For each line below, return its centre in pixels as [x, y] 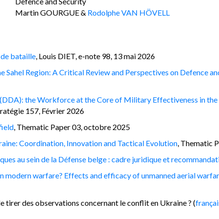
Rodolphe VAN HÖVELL [128, 12]
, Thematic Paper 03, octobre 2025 [72, 127]
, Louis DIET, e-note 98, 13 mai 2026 [95, 56]
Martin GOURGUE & [51, 12]
